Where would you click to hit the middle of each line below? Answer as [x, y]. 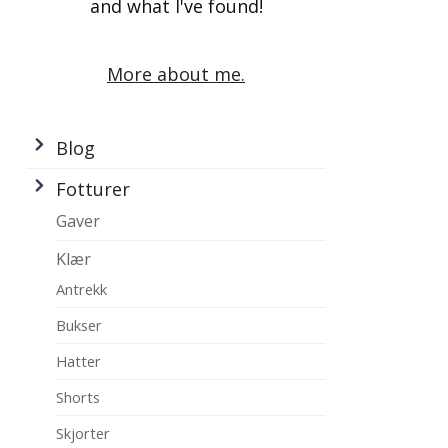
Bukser [79, 325]
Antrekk [81, 289]
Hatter [78, 361]
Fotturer [93, 189]
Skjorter [83, 433]
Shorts [78, 397]
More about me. [176, 74]
